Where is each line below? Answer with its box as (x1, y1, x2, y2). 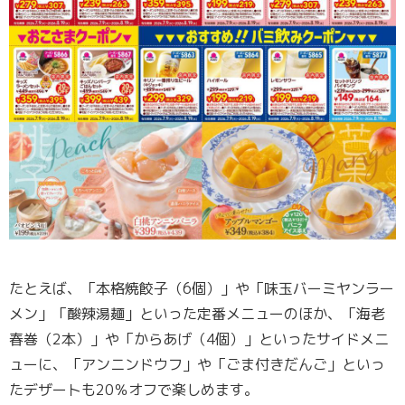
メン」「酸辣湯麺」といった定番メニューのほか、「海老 (9, 304, 385, 325)
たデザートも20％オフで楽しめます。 (9, 380, 259, 400)
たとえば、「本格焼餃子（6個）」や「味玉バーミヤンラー (9, 278, 394, 299)
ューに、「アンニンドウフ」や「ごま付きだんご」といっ (9, 354, 385, 375)
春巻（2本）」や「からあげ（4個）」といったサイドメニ (9, 329, 389, 350)
